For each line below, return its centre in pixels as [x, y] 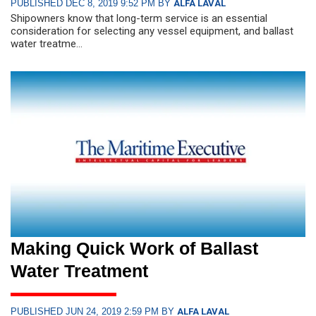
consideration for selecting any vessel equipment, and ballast [152, 31]
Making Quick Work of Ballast [134, 248]
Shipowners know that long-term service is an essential [139, 18]
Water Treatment [79, 271]
